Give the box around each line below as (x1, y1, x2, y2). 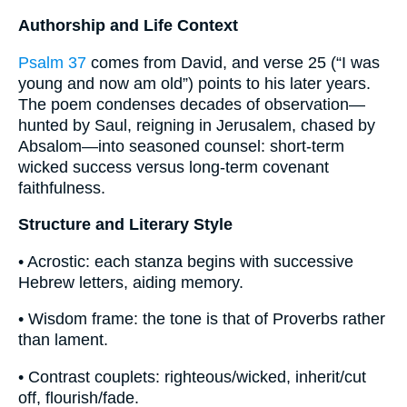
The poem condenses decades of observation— (18, 94, 365, 114)
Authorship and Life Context (18, 15, 238, 35)
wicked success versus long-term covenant (18, 157, 329, 176)
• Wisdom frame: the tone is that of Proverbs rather (18, 310, 385, 329)
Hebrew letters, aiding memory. (18, 273, 243, 292)
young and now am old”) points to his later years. (18, 74, 371, 93)
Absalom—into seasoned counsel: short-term (18, 136, 344, 155)
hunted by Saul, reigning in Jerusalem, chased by (18, 115, 375, 134)
